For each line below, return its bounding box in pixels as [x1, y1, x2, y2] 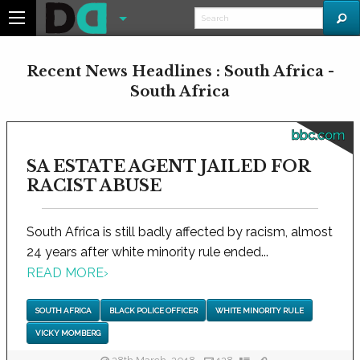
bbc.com [292, 128, 345, 143]
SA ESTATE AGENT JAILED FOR [27, 157, 310, 176]
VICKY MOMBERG [35, 328, 100, 337]
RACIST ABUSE [27, 176, 162, 195]
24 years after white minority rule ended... [27, 244, 268, 260]
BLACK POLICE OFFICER [108, 305, 198, 315]
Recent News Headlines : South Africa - [26, 63, 334, 80]
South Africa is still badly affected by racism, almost [27, 224, 333, 239]
